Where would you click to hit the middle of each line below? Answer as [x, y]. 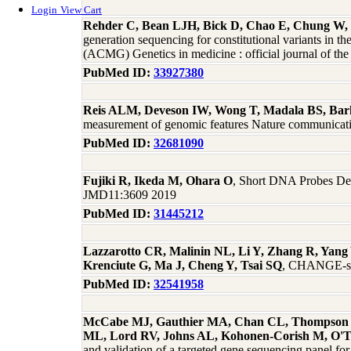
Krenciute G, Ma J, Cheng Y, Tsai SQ [183, 265]
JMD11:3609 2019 [130, 195]
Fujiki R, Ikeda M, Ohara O [158, 181]
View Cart [81, 10]
